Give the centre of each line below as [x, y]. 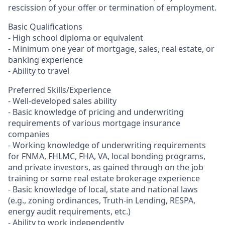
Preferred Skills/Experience [60, 90]
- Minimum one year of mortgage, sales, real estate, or [111, 49]
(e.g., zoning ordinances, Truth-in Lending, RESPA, [102, 200]
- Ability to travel [39, 71]
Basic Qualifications [45, 27]
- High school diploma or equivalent [76, 38]
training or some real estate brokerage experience [104, 178]
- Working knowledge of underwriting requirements [107, 145]
